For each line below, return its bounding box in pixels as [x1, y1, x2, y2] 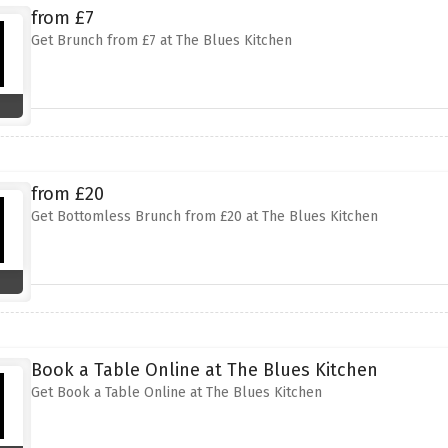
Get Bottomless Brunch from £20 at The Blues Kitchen [30, 208, 378, 225]
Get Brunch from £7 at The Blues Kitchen [30, 32, 292, 49]
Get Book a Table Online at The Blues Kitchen [30, 384, 322, 401]
